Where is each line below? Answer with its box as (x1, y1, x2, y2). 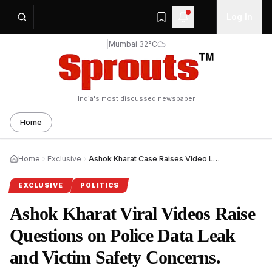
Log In (226, 12, 253, 22)
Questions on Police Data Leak (10, 225, 236, 245)
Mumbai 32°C (109, 39, 157, 49)
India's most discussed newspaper (77, 94, 195, 103)
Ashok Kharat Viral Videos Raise (10, 203, 255, 223)
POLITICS (80, 182, 119, 189)
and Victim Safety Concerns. (10, 247, 220, 267)
